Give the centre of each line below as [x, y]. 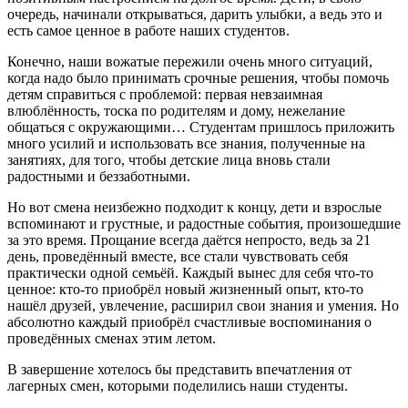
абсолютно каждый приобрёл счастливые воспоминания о [189, 321]
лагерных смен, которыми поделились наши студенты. [178, 385]
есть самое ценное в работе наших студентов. [148, 30]
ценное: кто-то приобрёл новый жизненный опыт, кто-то [185, 289]
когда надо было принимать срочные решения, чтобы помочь [198, 77]
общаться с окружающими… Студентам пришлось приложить [201, 127]
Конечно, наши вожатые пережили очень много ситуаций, [190, 61]
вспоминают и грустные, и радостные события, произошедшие [204, 223]
